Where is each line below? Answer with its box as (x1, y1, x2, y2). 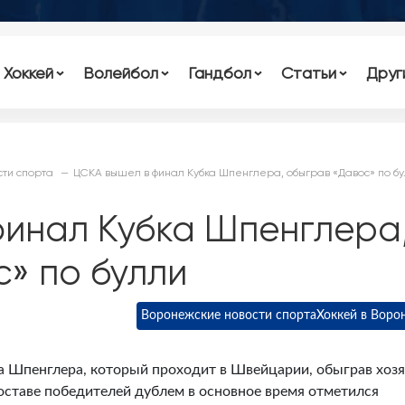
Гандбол (187, 62, 251, 82)
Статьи (280, 62, 336, 82)
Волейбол (83, 62, 159, 82)
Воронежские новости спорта (141, 309, 316, 322)
